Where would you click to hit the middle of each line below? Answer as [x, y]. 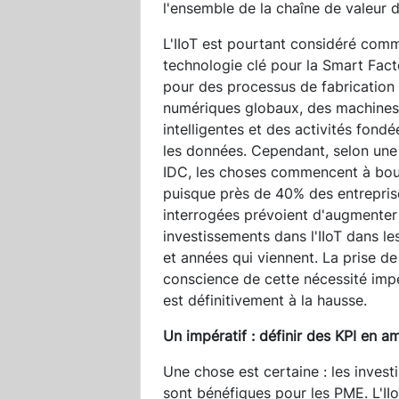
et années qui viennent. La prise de [280, 257]
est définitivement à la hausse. [265, 300]
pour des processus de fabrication [279, 86]
